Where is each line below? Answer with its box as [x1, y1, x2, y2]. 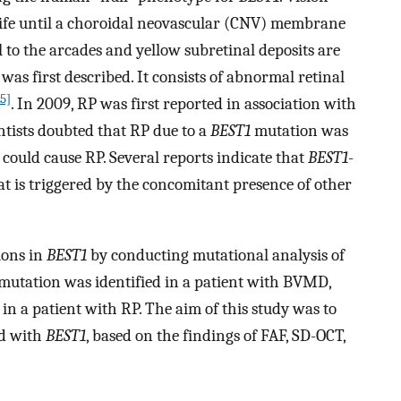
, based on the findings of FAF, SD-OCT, [86, 326, 346, 346]
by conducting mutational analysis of [87, 245, 345, 266]
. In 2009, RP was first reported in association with [11, 94, 356, 115]
